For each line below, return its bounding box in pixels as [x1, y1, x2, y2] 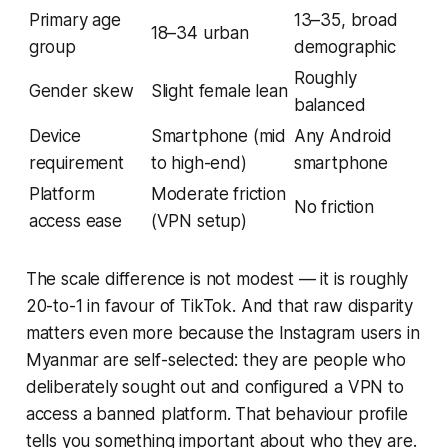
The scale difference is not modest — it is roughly [25, 268, 409, 289]
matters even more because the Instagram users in [25, 322, 420, 343]
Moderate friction [150, 183, 286, 204]
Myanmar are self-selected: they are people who [25, 349, 406, 370]
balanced [293, 94, 366, 115]
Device [28, 125, 81, 146]
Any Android [293, 125, 392, 146]
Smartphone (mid [150, 125, 287, 146]
